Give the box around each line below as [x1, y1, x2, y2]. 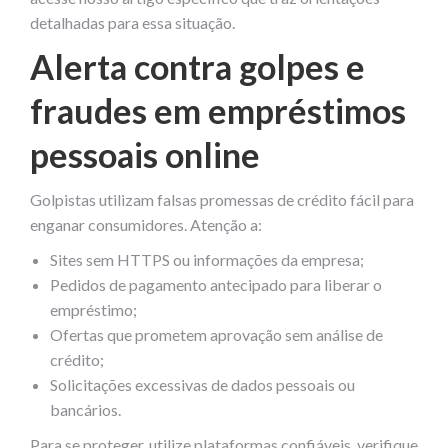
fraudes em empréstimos [30, 89, 406, 131]
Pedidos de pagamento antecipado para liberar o [50, 274, 382, 294]
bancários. [50, 399, 121, 419]
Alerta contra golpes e [30, 45, 365, 87]
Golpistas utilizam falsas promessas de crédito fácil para [30, 189, 414, 209]
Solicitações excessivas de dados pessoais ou [50, 374, 355, 394]
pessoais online [30, 133, 260, 175]
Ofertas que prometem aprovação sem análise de [50, 324, 383, 344]
